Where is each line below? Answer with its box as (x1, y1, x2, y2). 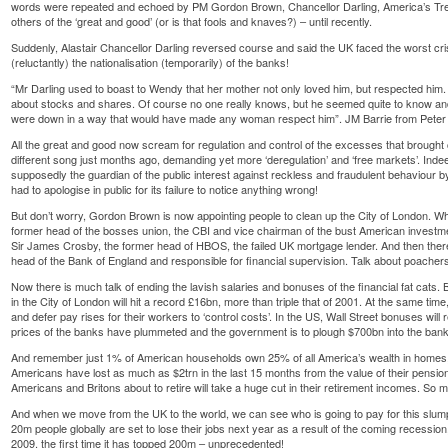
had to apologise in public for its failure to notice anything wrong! (11, 180, 319, 197)
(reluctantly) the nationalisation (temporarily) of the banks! (11, 53, 290, 70)
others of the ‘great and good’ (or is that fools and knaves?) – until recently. (11, 12, 373, 29)
